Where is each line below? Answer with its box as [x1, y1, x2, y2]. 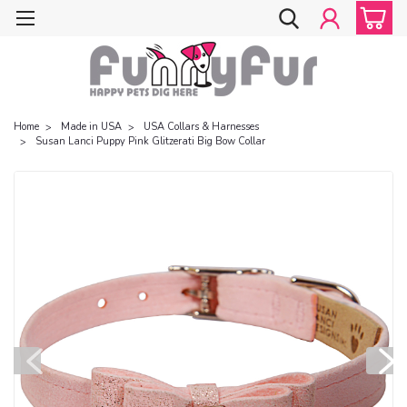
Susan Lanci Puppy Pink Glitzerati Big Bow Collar [35, 134, 265, 148]
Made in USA [61, 119, 122, 134]
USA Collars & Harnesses [144, 119, 259, 134]
